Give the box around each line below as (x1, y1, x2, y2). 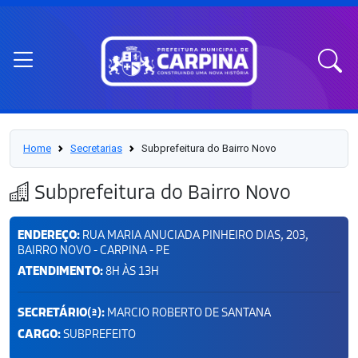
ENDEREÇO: (18, 226, 80, 244)
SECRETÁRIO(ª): (18, 304, 105, 321)
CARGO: (18, 325, 61, 343)
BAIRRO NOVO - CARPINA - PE (18, 241, 169, 258)
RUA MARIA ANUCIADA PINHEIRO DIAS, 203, (80, 226, 308, 243)
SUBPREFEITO (61, 325, 136, 342)
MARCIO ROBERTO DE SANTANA (105, 304, 271, 320)
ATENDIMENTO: (18, 262, 103, 280)
